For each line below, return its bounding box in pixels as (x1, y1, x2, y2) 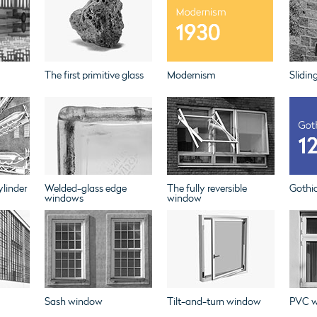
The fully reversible (166, 183, 247, 195)
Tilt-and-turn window (166, 296, 261, 308)
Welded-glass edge (44, 183, 127, 195)
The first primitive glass (44, 69, 144, 81)
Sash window (44, 296, 103, 308)
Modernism (166, 69, 216, 81)
